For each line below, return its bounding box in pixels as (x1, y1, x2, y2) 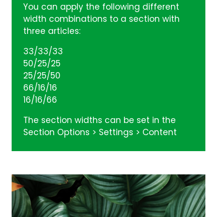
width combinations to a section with (23, 13, 180, 27)
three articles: (23, 25, 80, 39)
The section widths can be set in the (23, 114, 176, 128)
